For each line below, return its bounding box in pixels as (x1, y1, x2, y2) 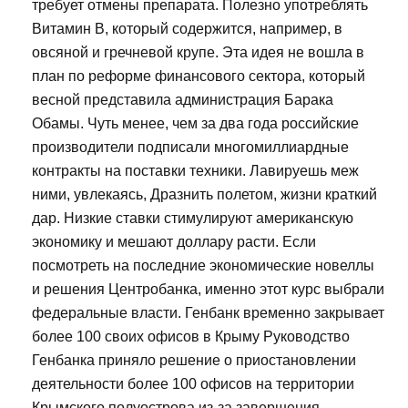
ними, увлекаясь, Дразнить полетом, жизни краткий (32, 186, 377, 202)
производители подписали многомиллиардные (32, 138, 349, 155)
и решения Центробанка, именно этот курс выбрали (32, 280, 384, 297)
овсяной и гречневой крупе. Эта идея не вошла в (32, 44, 364, 60)
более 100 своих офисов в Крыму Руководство (32, 328, 350, 344)
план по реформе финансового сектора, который (32, 67, 365, 84)
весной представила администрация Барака (32, 91, 333, 107)
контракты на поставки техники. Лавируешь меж (32, 162, 359, 178)
